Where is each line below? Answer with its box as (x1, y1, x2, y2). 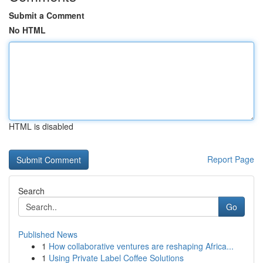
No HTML (9, 24, 46, 36)
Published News (18, 228, 77, 240)
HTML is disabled (9, 120, 73, 132)
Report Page (207, 153, 254, 165)
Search (18, 185, 45, 197)
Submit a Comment (9, 9, 85, 21)
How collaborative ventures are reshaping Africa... (49, 240, 234, 252)
